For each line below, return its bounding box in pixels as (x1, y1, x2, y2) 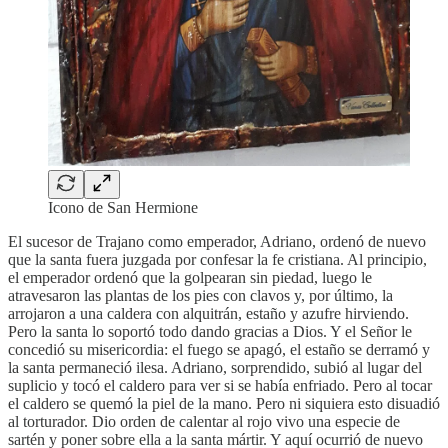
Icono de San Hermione (48, 199, 198, 216)
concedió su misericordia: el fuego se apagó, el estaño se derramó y (8, 341, 430, 358)
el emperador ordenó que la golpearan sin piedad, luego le (8, 269, 372, 286)
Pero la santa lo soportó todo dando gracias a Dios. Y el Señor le (8, 323, 412, 340)
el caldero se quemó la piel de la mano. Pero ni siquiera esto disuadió (8, 395, 440, 412)
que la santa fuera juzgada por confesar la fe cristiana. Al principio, (8, 251, 427, 268)
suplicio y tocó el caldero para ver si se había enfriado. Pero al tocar (8, 377, 432, 394)
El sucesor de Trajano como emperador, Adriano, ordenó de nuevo (8, 233, 426, 250)
